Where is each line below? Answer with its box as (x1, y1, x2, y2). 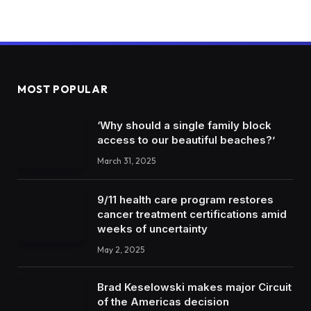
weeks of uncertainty (97, 221, 208, 235)
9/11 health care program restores (97, 192, 274, 206)
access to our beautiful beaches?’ (97, 133, 275, 147)
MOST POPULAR (17, 83, 108, 96)
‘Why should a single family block (97, 119, 271, 133)
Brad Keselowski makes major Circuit (97, 280, 292, 294)
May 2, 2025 (97, 244, 144, 255)
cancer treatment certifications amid (97, 207, 287, 221)
